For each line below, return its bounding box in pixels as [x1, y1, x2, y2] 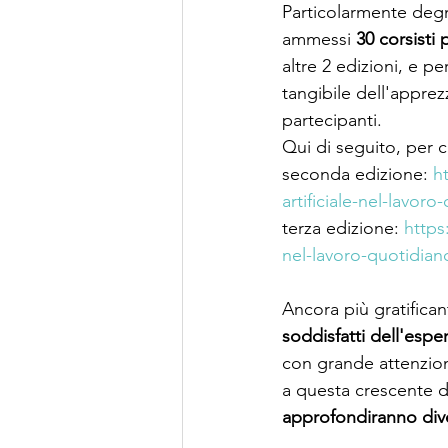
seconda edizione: [282, 162, 433, 185]
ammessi [282, 27, 356, 50]
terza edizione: [282, 216, 404, 239]
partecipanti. [282, 108, 382, 131]
